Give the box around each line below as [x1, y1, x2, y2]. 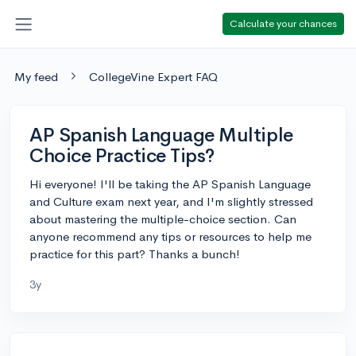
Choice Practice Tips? [29, 143, 215, 168]
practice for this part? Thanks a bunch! [29, 246, 240, 261]
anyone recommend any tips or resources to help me [29, 228, 311, 244]
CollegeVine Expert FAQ [89, 68, 218, 84]
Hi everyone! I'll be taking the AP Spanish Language [29, 176, 311, 192]
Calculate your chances [230, 16, 337, 30]
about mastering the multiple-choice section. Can [29, 211, 296, 226]
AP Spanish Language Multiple [29, 122, 293, 147]
